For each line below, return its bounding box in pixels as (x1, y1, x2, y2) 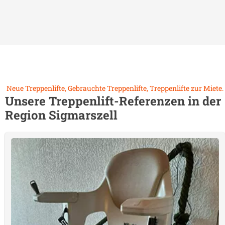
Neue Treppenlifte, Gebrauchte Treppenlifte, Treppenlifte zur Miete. (7, 83, 223, 93)
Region (5, 107, 49, 123)
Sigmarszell (49, 107, 118, 123)
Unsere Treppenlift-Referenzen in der (5, 93, 221, 109)
